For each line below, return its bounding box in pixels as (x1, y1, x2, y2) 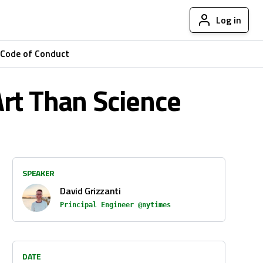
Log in (216, 13, 241, 27)
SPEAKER (22, 167, 55, 179)
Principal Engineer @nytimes (60, 201, 171, 209)
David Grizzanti (60, 184, 121, 198)
